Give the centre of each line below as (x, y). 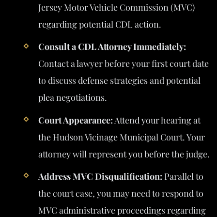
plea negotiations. (72, 98)
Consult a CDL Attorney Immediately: (112, 47)
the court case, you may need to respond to (121, 193)
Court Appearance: (75, 120)
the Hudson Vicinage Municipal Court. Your (121, 137)
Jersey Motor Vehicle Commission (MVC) (116, 8)
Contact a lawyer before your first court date (123, 64)
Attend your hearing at (156, 120)
